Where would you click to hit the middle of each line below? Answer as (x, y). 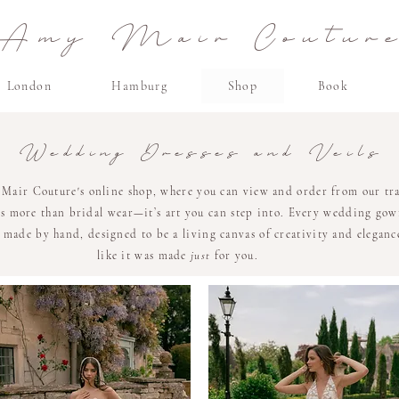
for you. (234, 256)
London (29, 86)
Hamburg (140, 86)
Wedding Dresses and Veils (199, 151)
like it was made (144, 256)
